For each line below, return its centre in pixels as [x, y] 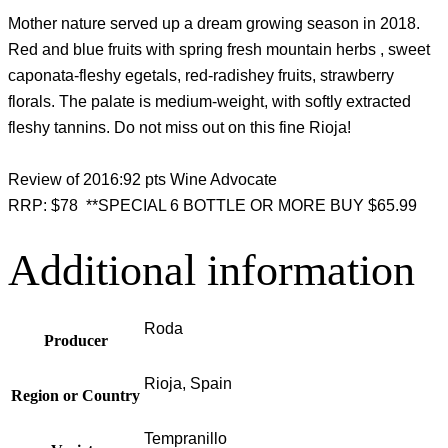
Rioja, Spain [188, 383]
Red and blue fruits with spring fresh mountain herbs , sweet [219, 50]
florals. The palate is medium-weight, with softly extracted [209, 102]
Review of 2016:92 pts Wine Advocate [142, 179]
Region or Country [75, 395]
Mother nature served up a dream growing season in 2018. [214, 24]
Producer [75, 340]
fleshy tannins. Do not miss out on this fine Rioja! [179, 128]
